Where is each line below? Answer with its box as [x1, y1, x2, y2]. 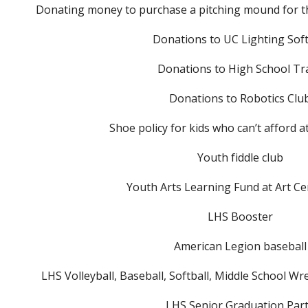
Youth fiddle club [197, 150, 283, 165]
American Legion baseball [173, 239, 307, 254]
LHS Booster [207, 209, 273, 224]
